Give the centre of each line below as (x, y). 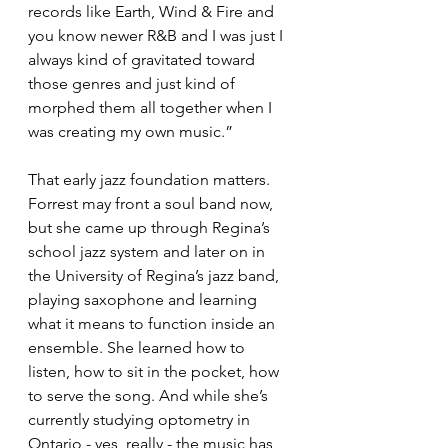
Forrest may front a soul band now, (152, 204)
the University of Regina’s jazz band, (155, 276)
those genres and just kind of (133, 84)
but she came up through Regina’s (151, 228)
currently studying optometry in (141, 420)
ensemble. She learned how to (138, 348)
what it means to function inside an (153, 324)
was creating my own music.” (130, 132)
